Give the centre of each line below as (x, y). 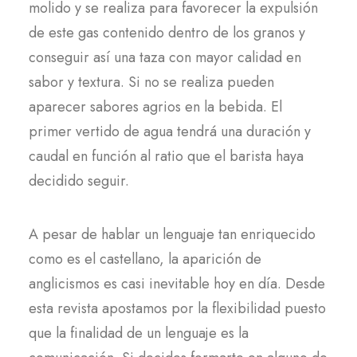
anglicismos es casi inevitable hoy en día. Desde (177, 284)
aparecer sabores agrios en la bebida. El (155, 107)
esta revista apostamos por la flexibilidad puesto (177, 308)
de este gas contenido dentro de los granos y (167, 33)
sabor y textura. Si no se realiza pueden (151, 82)
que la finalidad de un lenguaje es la (139, 333)
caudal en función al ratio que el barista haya (166, 156)
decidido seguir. (79, 181)
